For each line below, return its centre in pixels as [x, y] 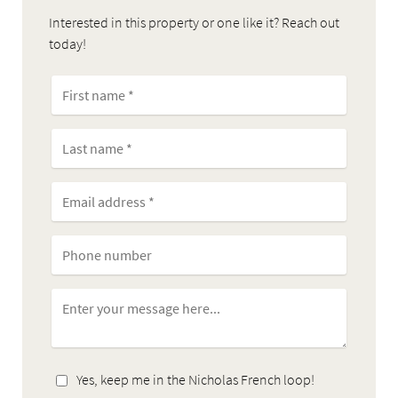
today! [68, 44]
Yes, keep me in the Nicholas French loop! [195, 380]
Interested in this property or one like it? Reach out [194, 23]
